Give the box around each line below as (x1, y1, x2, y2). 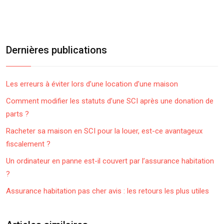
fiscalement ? (6, 139, 50, 148)
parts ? (6, 109, 29, 118)
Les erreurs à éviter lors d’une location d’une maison (6, 79, 178, 88)
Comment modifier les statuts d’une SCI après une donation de (6, 96, 213, 105)
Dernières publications (6, 44, 107, 56)
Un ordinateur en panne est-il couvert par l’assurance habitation (6, 156, 214, 165)
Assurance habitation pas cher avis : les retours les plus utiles (6, 186, 209, 195)
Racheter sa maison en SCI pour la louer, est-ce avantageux (6, 126, 202, 135)
